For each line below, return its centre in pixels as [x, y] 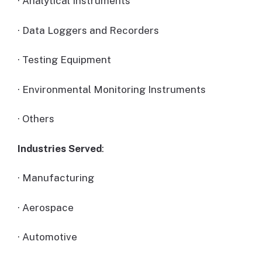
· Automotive [47, 237]
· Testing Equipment [64, 60]
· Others [36, 119]
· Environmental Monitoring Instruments [112, 89]
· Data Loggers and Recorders [88, 30]
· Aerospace [46, 207]
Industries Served [60, 148]
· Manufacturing [56, 178]
